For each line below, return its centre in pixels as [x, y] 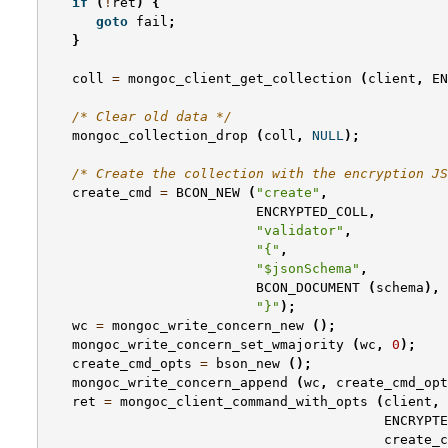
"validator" [300, 231]
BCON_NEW [208, 193]
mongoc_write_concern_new [208, 326]
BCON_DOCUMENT [308, 288]
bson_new [248, 364]
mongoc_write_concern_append [180, 383]
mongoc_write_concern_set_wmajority [208, 345]
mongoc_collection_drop [160, 136]
